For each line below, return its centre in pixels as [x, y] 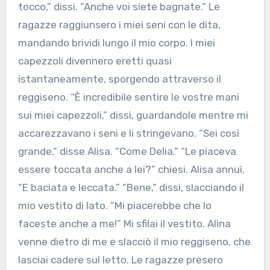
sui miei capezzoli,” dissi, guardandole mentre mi [133, 115]
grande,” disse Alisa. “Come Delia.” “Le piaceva [127, 152]
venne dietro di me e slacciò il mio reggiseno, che [134, 242]
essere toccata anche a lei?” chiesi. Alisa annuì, [131, 170]
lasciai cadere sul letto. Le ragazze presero [120, 260]
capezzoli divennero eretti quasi [95, 61]
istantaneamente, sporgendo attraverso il [119, 79]
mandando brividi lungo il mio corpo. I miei [116, 43]
